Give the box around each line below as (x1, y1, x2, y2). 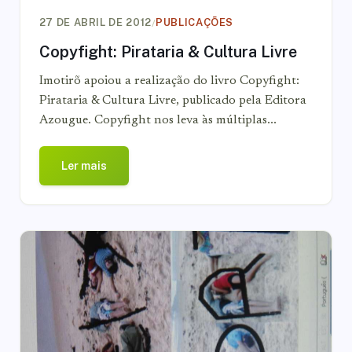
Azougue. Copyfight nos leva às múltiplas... (38, 114, 277, 126)
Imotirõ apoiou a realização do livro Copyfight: (38, 75, 299, 87)
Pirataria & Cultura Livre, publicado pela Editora (38, 94, 306, 107)
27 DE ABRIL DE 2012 (38, 16, 152, 28)
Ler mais (60, 159, 107, 172)
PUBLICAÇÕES (155, 16, 234, 28)
